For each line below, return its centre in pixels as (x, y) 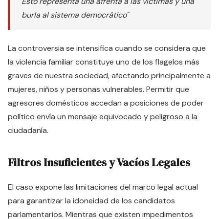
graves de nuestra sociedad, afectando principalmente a (109, 76)
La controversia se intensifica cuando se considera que (107, 48)
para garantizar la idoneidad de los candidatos (91, 201)
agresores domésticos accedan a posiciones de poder (106, 103)
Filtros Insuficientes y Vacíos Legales (99, 163)
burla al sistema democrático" (75, 15)
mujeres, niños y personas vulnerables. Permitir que (99, 89)
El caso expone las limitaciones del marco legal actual (103, 187)
